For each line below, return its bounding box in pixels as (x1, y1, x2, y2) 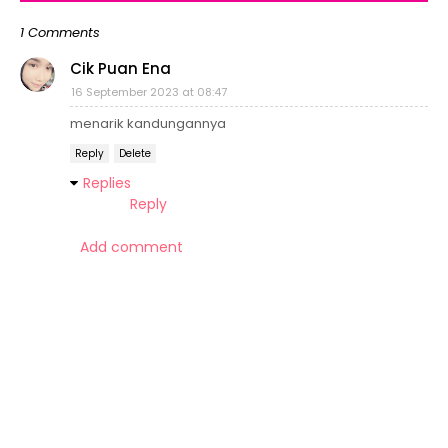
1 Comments (20, 23, 100, 42)
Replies (83, 173, 131, 193)
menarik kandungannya (70, 114, 226, 133)
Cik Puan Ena (70, 58, 171, 79)
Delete (119, 146, 151, 161)
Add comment (80, 237, 183, 257)
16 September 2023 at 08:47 (71, 84, 227, 100)
